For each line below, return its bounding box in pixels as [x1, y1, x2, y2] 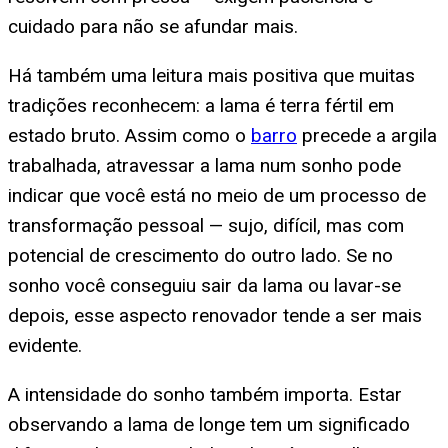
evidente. [8, 333, 82, 357]
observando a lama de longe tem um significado [8, 412, 410, 436]
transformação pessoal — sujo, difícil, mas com [8, 213, 404, 237]
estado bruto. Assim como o [8, 123, 251, 147]
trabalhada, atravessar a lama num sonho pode [8, 153, 401, 177]
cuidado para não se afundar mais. [8, 14, 298, 38]
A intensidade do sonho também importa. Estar [8, 382, 402, 406]
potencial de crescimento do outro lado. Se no [8, 243, 393, 267]
